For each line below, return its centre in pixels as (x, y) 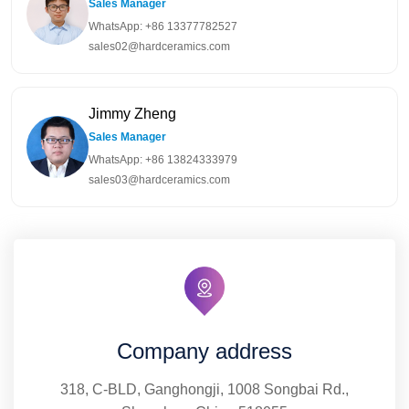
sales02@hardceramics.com (159, 47)
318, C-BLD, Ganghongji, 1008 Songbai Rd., (204, 390)
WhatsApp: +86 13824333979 (163, 160)
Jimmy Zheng (132, 114)
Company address (204, 351)
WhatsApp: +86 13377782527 (163, 27)
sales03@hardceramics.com (159, 180)
